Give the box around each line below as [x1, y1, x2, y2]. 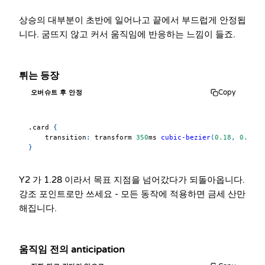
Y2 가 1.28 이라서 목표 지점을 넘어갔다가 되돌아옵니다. [19, 174, 245, 185]
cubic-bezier [161, 133, 211, 141]
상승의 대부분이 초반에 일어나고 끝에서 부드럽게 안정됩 [19, 15, 246, 25]
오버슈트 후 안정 [31, 88, 82, 96]
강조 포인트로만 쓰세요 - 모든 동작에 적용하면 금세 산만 [19, 189, 245, 199]
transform [91, 133, 136, 141]
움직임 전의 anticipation [19, 244, 125, 256]
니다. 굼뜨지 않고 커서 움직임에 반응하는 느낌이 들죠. [19, 29, 235, 40]
